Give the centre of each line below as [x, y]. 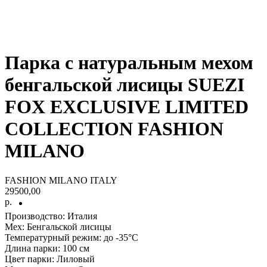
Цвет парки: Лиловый [50, 259]
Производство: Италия [51, 216]
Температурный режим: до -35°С [72, 237]
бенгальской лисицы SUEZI [125, 85]
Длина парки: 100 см [47, 248]
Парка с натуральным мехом [129, 63]
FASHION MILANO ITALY [61, 180]
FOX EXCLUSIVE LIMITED [127, 107]
